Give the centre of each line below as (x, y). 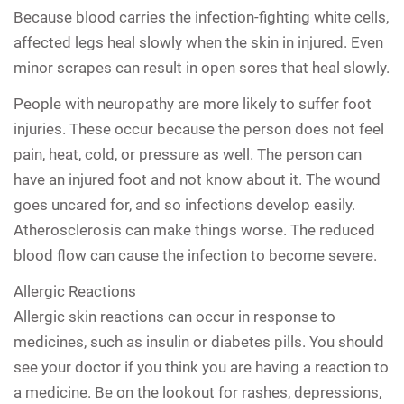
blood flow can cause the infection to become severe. (195, 255)
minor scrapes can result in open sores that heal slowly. (202, 67)
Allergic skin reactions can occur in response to (174, 316)
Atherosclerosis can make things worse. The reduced (194, 230)
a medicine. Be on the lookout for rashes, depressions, (197, 392)
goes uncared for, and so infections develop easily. (184, 204)
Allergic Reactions (75, 291)
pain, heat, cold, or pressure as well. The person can (188, 154)
